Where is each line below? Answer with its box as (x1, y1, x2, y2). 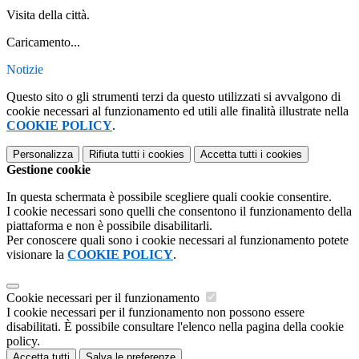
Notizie (6, 63, 43, 77)
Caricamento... (6, 35, 80, 50)
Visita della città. (6, 8, 90, 22)
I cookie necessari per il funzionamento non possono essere (6, 305, 305, 320)
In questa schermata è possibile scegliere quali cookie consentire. (6, 190, 332, 204)
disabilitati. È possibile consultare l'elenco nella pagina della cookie (6, 320, 344, 334)
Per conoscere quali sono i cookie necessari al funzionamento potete (6, 233, 349, 248)
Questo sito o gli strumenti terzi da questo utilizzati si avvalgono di (6, 90, 341, 104)
